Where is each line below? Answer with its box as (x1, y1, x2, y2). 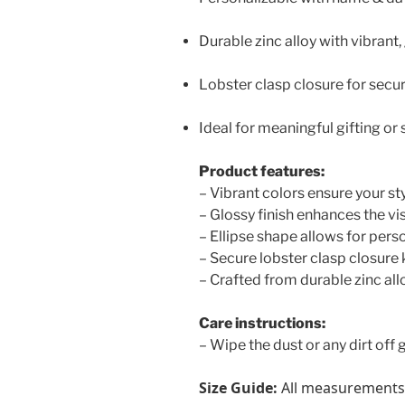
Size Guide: (199, 377, 278, 398)
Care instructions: (199, 314, 325, 332)
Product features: (199, 162, 325, 180)
